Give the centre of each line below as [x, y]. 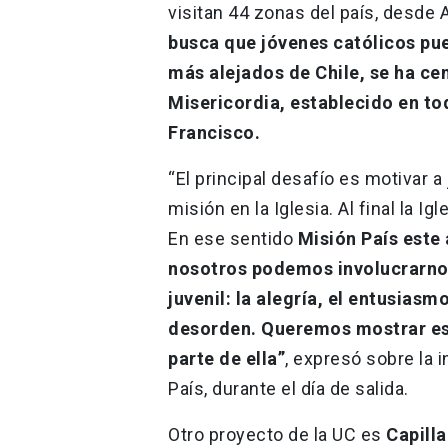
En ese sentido [233, 238]
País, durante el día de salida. [290, 388]
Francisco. [216, 132]
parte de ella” [226, 358]
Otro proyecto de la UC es [277, 434]
